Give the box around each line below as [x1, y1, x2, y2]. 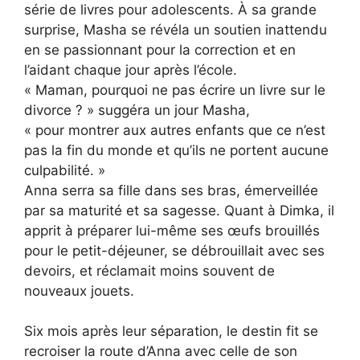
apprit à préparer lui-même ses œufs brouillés [24, 222, 320, 239]
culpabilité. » [24, 162, 105, 178]
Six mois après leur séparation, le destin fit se [24, 323, 318, 340]
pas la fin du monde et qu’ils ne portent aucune [24, 141, 329, 158]
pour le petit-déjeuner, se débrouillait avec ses [24, 242, 325, 259]
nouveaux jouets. [24, 282, 134, 299]
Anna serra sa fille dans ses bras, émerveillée [24, 182, 318, 198]
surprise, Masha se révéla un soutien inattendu [24, 21, 327, 38]
